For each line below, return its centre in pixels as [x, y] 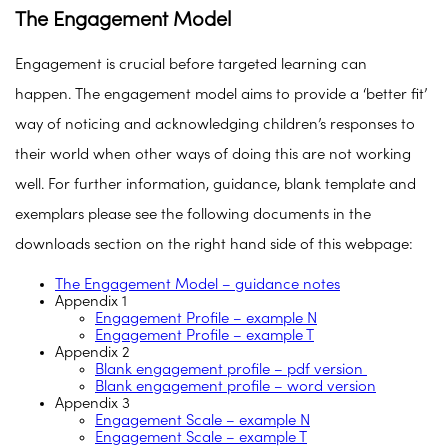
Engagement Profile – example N [206, 318]
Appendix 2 [92, 352]
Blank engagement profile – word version [235, 386]
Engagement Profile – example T [204, 335]
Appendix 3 [92, 403]
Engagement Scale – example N [202, 420]
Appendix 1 [91, 301]
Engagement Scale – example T [201, 437]
